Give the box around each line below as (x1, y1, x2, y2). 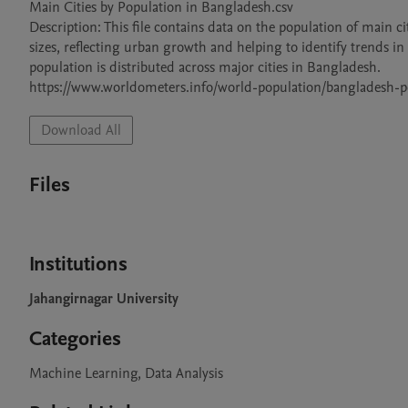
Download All (41, 120, 121, 140)
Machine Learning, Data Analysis (29, 363, 223, 383)
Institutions (29, 250, 127, 278)
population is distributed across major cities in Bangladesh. (29, 57, 381, 77)
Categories (29, 325, 121, 352)
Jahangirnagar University (29, 289, 178, 309)
